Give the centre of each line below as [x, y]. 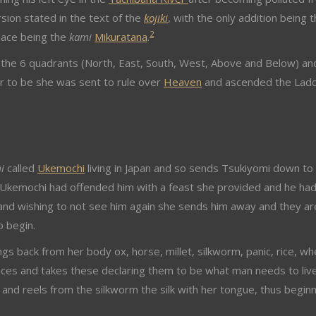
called [21, 168]
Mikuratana [121, 37]
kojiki [156, 18]
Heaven [183, 82]
